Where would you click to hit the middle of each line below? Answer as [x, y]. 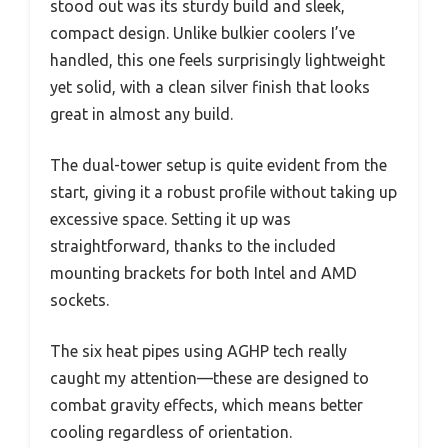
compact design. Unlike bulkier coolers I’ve [202, 32]
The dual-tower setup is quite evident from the [218, 164]
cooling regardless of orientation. [171, 431]
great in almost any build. [141, 113]
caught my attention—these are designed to [209, 377]
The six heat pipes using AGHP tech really [198, 350]
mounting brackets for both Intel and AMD [203, 272]
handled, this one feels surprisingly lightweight [217, 59]
